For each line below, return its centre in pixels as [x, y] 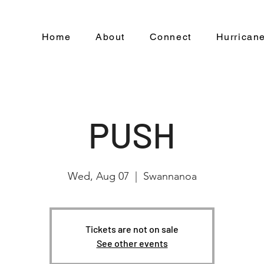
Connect [170, 37]
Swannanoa [170, 176]
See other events [132, 243]
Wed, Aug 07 [98, 176]
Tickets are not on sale [132, 229]
